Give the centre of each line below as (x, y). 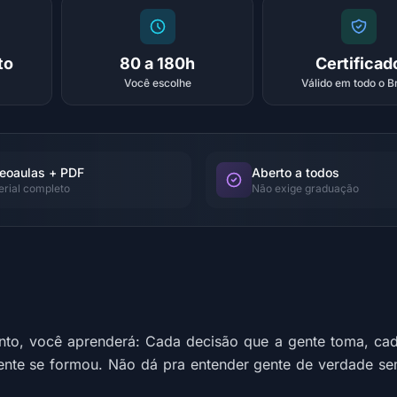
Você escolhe (157, 83)
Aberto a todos (296, 172)
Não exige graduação (305, 188)
